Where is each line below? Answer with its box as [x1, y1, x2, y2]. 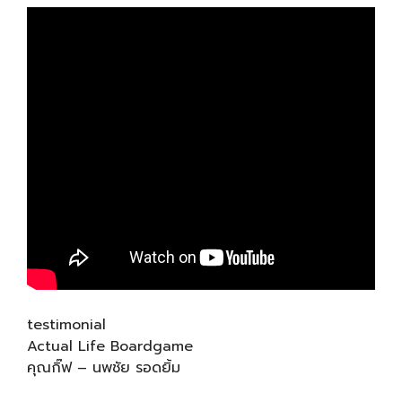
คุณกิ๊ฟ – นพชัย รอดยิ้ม [27, 356, 180, 379]
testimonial [27, 313, 106, 336]
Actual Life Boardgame [27, 335, 193, 357]
